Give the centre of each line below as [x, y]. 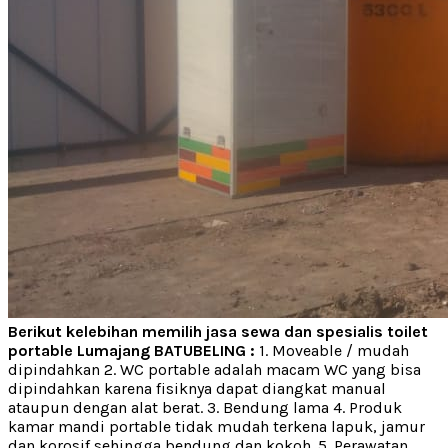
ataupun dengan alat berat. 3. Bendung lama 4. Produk [205, 407]
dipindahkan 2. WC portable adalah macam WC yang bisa [214, 369]
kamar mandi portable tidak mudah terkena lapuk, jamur [216, 426]
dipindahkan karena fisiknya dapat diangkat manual [197, 388]
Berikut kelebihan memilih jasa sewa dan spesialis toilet [218, 331]
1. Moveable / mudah [332, 350]
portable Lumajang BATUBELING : [131, 350]
